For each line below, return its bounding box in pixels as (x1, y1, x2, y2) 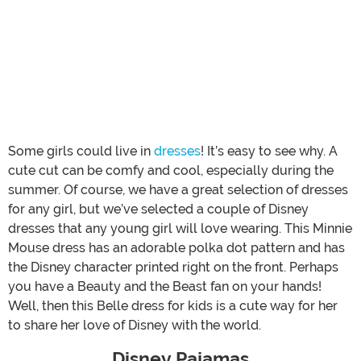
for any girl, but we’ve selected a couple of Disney (8, 201, 309, 217)
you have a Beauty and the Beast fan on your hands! (8, 278, 322, 294)
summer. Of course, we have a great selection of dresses (8, 181, 348, 197)
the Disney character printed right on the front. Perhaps (8, 259, 338, 275)
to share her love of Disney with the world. (8, 317, 261, 333)
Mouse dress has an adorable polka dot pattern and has (8, 239, 345, 255)
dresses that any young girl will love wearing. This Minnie (8, 220, 352, 236)
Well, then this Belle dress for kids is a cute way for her (8, 297, 338, 313)
